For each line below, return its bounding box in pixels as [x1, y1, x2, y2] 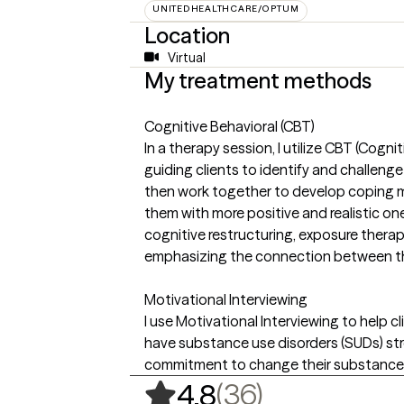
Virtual [167, 49, 206, 66]
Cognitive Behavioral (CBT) [144, 116, 315, 135]
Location [144, 22, 230, 49]
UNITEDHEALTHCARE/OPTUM [152, 2, 299, 14]
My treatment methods [144, 67, 372, 94]
